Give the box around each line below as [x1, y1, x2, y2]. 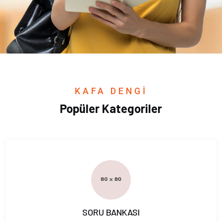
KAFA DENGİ [74, 85, 148, 96]
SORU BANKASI [82, 206, 140, 218]
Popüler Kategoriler [60, 101, 162, 115]
